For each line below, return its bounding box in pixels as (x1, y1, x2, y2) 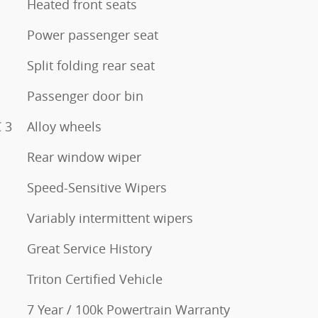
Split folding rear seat (27, 57, 155, 75)
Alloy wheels (27, 118, 102, 136)
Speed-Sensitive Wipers (27, 179, 167, 197)
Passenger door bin (27, 87, 143, 105)
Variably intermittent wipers (27, 209, 193, 227)
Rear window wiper (27, 148, 141, 166)
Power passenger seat (27, 26, 158, 44)
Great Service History (27, 240, 152, 258)
